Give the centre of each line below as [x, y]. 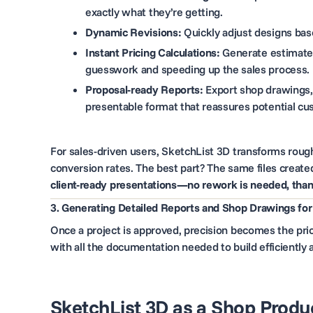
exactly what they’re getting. [154, 12]
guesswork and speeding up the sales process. [197, 69]
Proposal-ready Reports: [144, 89]
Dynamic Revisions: [133, 32]
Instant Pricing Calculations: [153, 52]
